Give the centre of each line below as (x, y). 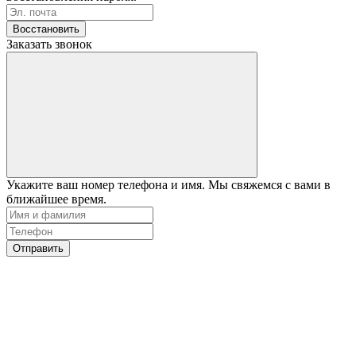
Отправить (38, 248)
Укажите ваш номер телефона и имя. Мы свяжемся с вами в (168, 184)
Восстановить (46, 29)
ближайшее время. (56, 199)
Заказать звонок (49, 44)
